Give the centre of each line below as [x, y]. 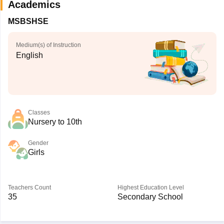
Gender [38, 143]
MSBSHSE [28, 21]
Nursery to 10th [55, 122]
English [29, 55]
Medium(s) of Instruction [48, 45]
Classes [39, 112]
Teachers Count [29, 187]
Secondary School [150, 197]
